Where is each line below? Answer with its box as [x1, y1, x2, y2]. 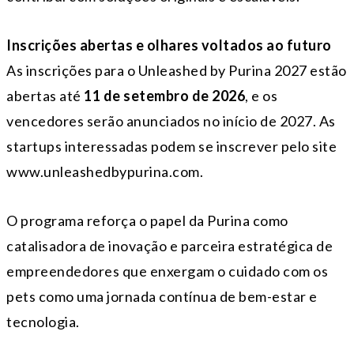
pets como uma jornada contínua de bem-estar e [6, 288, 318, 306]
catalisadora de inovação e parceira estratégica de [6, 237, 333, 255]
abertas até [6, 87, 84, 105]
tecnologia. [6, 313, 80, 331]
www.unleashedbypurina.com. [6, 163, 203, 181]
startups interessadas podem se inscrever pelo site [6, 137, 337, 156]
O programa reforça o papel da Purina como [6, 212, 288, 230]
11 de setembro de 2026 [84, 87, 245, 105]
